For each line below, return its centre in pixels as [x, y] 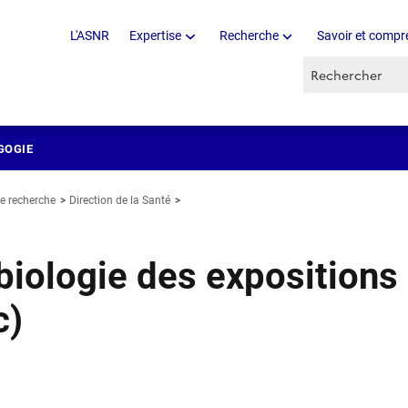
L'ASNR [90, 36]
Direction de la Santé [120, 200]
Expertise [156, 36]
